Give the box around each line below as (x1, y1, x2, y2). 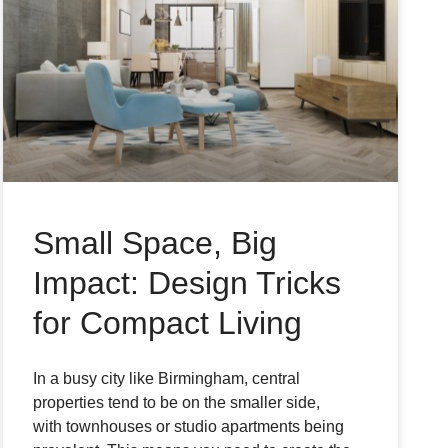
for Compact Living (33, 305, 303, 342)
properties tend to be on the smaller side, (33, 394, 321, 412)
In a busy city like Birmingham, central (33, 370, 301, 388)
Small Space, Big (33, 225, 278, 262)
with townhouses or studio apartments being (33, 418, 345, 436)
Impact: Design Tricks (33, 265, 342, 302)
